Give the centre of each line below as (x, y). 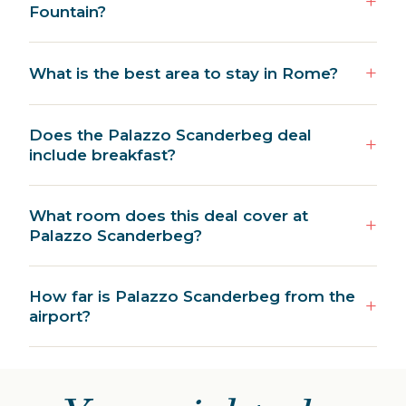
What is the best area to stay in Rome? (184, 74)
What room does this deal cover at (169, 216)
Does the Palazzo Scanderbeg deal (170, 135)
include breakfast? (102, 155)
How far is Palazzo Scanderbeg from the (192, 297)
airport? (60, 317)
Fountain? (68, 12)
